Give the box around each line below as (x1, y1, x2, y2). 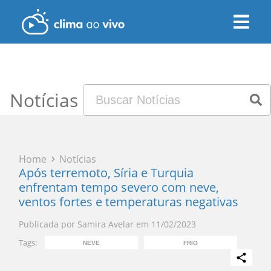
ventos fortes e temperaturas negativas (19, 194, 239, 210)
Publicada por (19, 218, 76, 230)
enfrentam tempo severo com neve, (19, 179, 220, 195)
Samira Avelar (77, 218, 134, 230)
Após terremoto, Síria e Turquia (19, 165, 194, 181)
